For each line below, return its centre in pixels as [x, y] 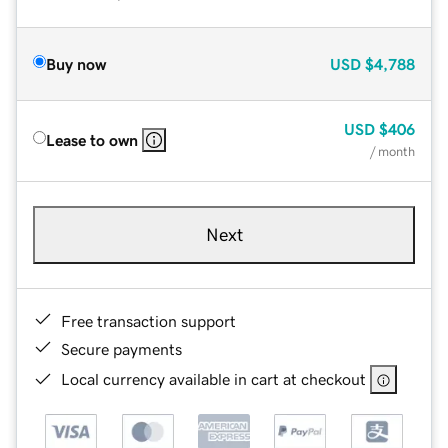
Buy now [76, 63]
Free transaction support [148, 320]
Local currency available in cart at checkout [213, 378]
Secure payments [121, 348]
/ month [392, 151]
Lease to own [92, 139]
